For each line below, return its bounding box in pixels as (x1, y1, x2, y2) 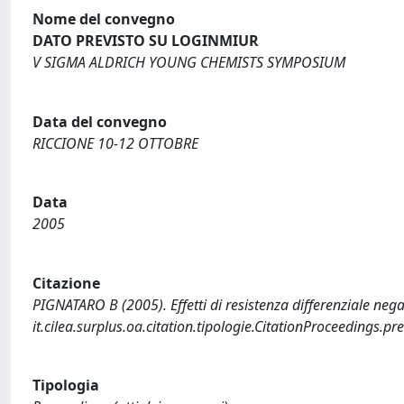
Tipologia (32, 375, 99, 396)
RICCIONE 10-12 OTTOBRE (32, 133, 198, 153)
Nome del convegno (32, 9, 175, 29)
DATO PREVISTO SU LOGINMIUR (32, 31, 259, 50)
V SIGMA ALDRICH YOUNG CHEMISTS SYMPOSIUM (32, 52, 345, 72)
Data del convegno (32, 111, 167, 132)
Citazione (32, 272, 100, 293)
